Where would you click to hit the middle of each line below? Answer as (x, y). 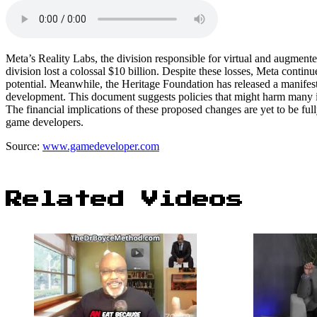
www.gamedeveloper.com (101, 146)
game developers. (45, 122)
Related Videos (125, 199)
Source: (24, 146)
